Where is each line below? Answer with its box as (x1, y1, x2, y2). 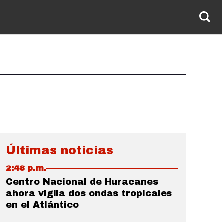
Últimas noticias (6, 144, 113, 157)
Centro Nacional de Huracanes (6, 177, 158, 187)
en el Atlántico (6, 200, 79, 210)
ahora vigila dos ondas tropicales (6, 188, 172, 198)
